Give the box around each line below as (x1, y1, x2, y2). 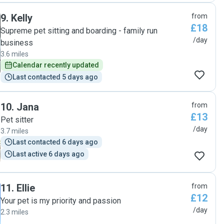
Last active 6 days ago (12, 150, 84, 158)
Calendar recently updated (12, 61, 99, 69)
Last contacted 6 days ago (12, 138, 98, 146)
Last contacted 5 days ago (12, 73, 98, 81)
